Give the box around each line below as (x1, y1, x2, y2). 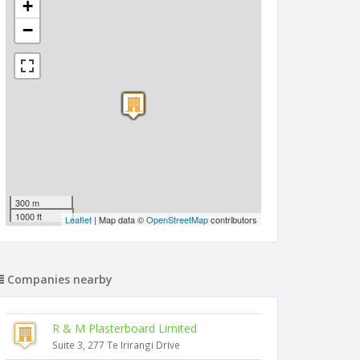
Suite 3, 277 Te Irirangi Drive (52, 338, 180, 351)
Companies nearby (4, 272, 112, 287)
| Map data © (92, 213, 146, 226)
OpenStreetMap (146, 213, 208, 226)
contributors (208, 213, 257, 226)
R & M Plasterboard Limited (52, 321, 197, 336)
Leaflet (65, 213, 92, 226)
